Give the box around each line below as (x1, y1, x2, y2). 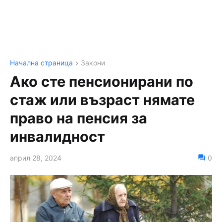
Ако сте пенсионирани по (10, 73, 193, 91)
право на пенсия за (10, 110, 147, 127)
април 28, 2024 (10, 154, 61, 163)
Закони (81, 58, 105, 67)
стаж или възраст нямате (10, 91, 195, 109)
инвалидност (10, 128, 105, 146)
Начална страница (10, 58, 73, 67)
